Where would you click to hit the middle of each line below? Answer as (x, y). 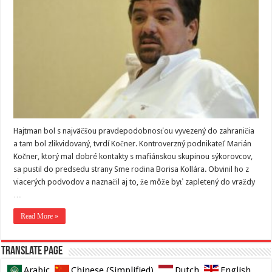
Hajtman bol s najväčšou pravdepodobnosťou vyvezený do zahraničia (134, 131)
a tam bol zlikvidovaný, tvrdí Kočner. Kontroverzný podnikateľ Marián (133, 143)
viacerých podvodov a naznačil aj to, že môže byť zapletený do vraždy (134, 182)
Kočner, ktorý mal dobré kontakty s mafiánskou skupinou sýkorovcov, (133, 156)
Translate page (32, 251)
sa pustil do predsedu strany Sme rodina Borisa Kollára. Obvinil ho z (131, 169)
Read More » (40, 216)
